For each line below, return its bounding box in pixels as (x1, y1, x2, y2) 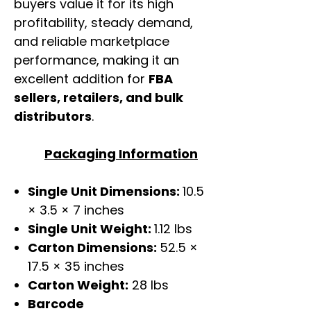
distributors (14, 108, 92, 126)
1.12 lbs (154, 220, 192, 238)
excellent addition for (14, 70, 149, 88)
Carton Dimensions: (28, 239, 160, 257)
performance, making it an (14, 51, 179, 69)
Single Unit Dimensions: (28, 183, 183, 201)
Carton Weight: (28, 276, 128, 294)
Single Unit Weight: (28, 220, 154, 238)
